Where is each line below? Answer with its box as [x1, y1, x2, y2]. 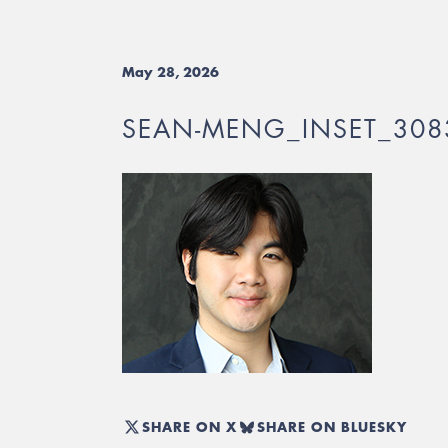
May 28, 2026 [122, 62, 219, 82]
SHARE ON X [142, 416, 237, 437]
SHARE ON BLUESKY [257, 416, 407, 437]
